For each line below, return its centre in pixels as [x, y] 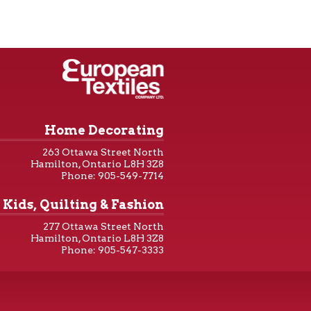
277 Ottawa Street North [103, 226]
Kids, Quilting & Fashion [83, 204]
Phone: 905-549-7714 [112, 176]
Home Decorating [104, 130]
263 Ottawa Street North [103, 152]
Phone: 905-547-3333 [112, 250]
